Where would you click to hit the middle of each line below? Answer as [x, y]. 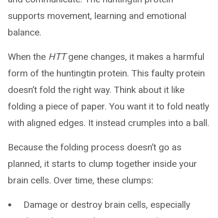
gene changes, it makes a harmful [135, 57]
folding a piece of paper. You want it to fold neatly [109, 106]
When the [28, 57]
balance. [25, 32]
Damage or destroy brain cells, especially [107, 205]
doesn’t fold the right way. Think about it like [96, 90]
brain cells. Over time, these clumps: [81, 180]
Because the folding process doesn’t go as [95, 147]
